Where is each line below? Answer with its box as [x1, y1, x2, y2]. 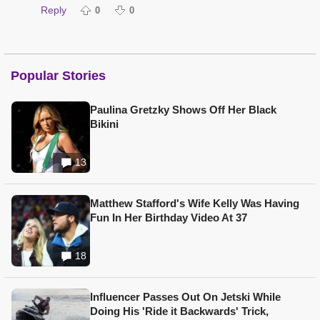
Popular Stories [11, 69, 106, 84]
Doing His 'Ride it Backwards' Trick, [90, 305, 269, 318]
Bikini [90, 118, 119, 131]
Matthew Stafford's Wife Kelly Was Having [90, 197, 299, 210]
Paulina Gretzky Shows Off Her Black [90, 104, 276, 116]
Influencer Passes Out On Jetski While [90, 291, 281, 304]
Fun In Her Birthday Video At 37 [90, 211, 247, 224]
